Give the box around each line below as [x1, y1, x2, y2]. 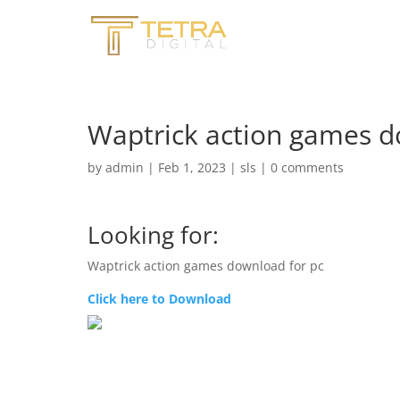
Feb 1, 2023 [158, 159, 226, 176]
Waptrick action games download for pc [87, 257, 324, 274]
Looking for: [87, 219, 219, 251]
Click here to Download [87, 290, 231, 307]
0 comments [271, 159, 344, 176]
